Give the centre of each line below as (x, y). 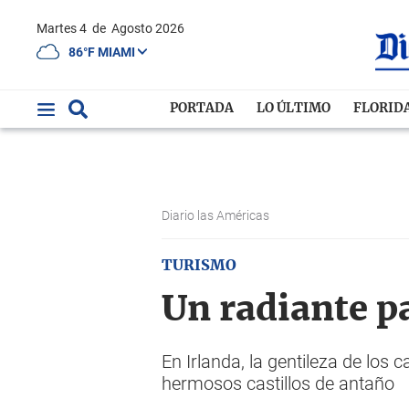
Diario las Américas (217, 215)
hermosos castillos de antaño (278, 383)
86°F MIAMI (103, 52)
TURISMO (199, 266)
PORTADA (202, 109)
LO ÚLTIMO (294, 109)
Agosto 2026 (148, 28)
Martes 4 (68, 28)
